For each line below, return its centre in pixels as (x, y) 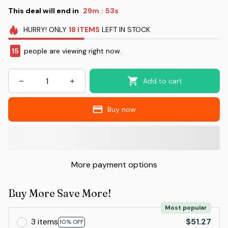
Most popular (186, 208)
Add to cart (162, 81)
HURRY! (35, 30)
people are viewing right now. (72, 51)
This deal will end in (44, 10)
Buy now (122, 110)
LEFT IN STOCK (125, 30)
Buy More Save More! (60, 193)
